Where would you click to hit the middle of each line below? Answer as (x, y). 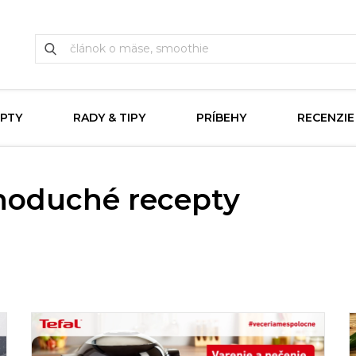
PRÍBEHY (221, 118)
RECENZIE (326, 118)
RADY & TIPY (109, 118)
